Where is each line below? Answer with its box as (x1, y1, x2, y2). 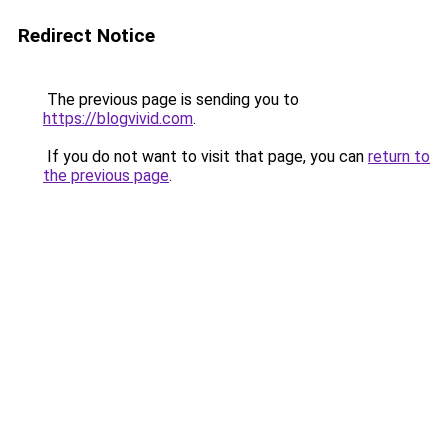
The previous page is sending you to (43, 90, 299, 109)
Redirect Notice (18, 24, 155, 47)
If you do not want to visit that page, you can (43, 147, 368, 166)
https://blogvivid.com (43, 109, 193, 128)
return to (368, 147, 430, 166)
